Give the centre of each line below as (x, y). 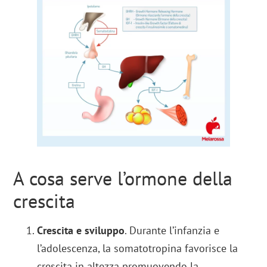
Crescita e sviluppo (81, 230)
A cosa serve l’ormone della (123, 178)
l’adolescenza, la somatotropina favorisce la (138, 248)
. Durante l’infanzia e (172, 230)
